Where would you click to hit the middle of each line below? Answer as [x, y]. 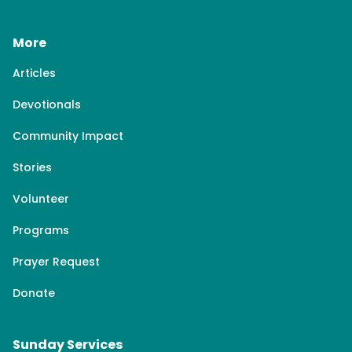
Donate [34, 293]
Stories [32, 167]
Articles [34, 73]
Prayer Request [56, 262]
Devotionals [47, 104]
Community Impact [68, 136]
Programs [41, 230]
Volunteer [41, 199]
